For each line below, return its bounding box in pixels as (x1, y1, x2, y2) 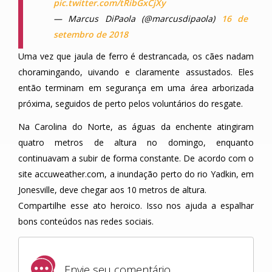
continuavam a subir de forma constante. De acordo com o (18, 152, 254, 164)
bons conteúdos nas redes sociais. (18, 215, 154, 227)
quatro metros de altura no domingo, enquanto (18, 136, 254, 148)
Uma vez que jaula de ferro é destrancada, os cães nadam (18, 50, 254, 62)
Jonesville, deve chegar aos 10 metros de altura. (18, 183, 206, 195)
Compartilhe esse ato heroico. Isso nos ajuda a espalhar (18, 199, 254, 211)
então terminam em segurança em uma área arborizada (18, 81, 254, 93)
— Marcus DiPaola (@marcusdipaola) (53, 12, 222, 24)
